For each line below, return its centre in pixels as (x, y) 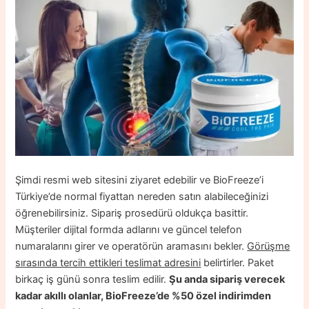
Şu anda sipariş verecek (227, 279)
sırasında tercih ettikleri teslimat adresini (108, 262)
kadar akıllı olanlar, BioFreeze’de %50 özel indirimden (143, 296)
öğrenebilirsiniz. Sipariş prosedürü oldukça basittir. (132, 213)
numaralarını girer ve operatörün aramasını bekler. (131, 246)
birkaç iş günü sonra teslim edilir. (92, 279)
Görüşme (269, 246)
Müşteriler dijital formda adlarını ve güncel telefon (129, 229)
